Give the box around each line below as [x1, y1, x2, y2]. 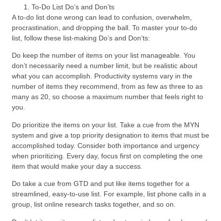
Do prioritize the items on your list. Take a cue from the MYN [12, 120, 199, 129]
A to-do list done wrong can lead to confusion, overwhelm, [12, 13, 192, 21]
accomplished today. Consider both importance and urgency [12, 141, 199, 149]
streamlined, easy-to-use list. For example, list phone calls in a [12, 190, 206, 198]
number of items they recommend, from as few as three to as [12, 82, 203, 91]
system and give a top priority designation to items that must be [12, 131, 209, 139]
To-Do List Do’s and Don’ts [32, 2, 114, 11]
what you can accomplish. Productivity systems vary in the [12, 72, 192, 80]
